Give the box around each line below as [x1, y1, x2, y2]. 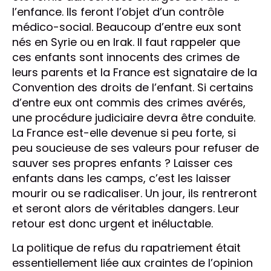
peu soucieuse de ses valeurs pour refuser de [12, 140, 259, 156]
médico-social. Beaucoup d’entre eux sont [12, 19, 241, 35]
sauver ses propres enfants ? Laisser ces [12, 155, 233, 171]
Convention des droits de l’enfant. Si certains [12, 80, 253, 96]
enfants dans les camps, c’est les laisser [12, 171, 231, 186]
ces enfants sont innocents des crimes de [12, 50, 240, 65]
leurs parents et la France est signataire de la [12, 65, 257, 80]
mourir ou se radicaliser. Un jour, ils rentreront [12, 186, 257, 201]
